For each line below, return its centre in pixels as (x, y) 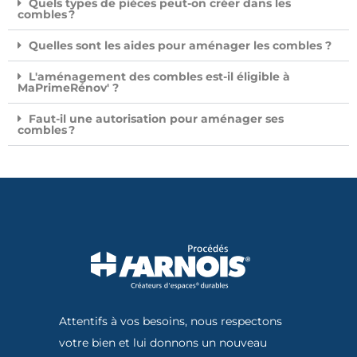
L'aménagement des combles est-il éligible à (159, 77)
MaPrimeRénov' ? (68, 88)
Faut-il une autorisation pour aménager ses (156, 119)
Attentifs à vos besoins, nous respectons (171, 322)
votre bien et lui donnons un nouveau (163, 343)
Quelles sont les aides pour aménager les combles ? (180, 46)
